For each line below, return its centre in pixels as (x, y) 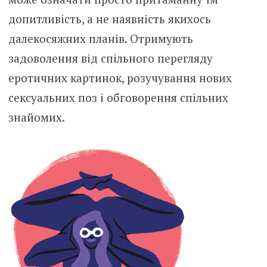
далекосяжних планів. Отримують (100, 38)
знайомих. (36, 117)
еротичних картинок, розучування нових (120, 77)
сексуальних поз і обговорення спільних (118, 97)
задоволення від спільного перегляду (110, 58)
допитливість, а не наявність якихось (109, 18)
